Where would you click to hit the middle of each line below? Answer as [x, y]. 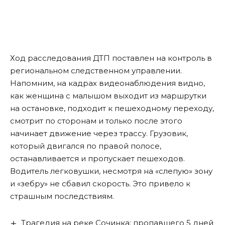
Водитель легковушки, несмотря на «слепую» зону [111, 171]
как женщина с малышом [62, 96]
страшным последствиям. [62, 196]
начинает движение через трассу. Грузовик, [99, 134]
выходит [131, 96]
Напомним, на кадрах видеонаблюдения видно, [107, 83]
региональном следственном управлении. [96, 71]
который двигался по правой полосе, [87, 146]
